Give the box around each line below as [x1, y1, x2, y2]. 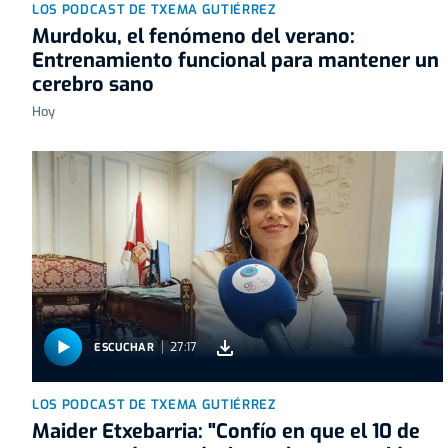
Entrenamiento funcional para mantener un [32, 47, 439, 75]
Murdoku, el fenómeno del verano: [32, 23, 355, 51]
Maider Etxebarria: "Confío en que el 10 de [32, 418, 420, 446]
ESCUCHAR [94, 339, 155, 355]
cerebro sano [32, 71, 154, 99]
